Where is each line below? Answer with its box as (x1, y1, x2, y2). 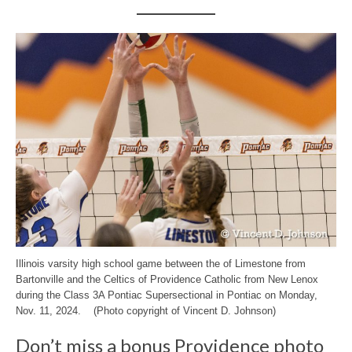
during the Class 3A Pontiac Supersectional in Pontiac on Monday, (16, 289, 317, 301)
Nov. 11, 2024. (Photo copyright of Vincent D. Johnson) (16, 305, 276, 317)
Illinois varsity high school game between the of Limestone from (16, 258, 306, 269)
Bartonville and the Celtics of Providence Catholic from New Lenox (16, 273, 318, 285)
